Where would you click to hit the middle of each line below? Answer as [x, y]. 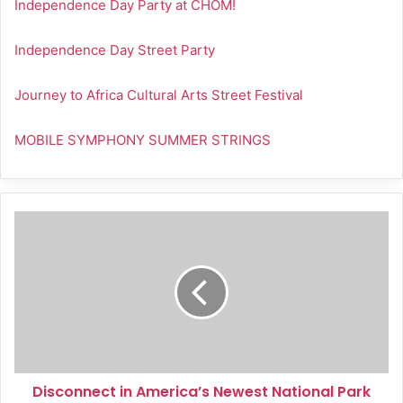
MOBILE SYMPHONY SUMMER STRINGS [143, 140]
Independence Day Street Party [115, 50]
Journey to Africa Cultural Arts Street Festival [159, 95]
